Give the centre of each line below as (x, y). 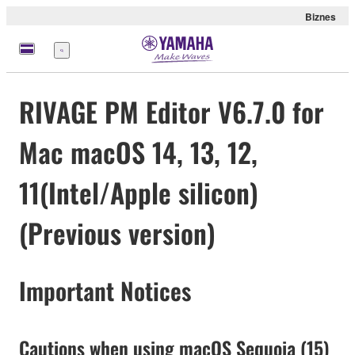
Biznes (321, 17)
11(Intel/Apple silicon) (139, 193)
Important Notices (105, 291)
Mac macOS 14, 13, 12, (138, 152)
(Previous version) (117, 233)
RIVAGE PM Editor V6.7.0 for (172, 112)
